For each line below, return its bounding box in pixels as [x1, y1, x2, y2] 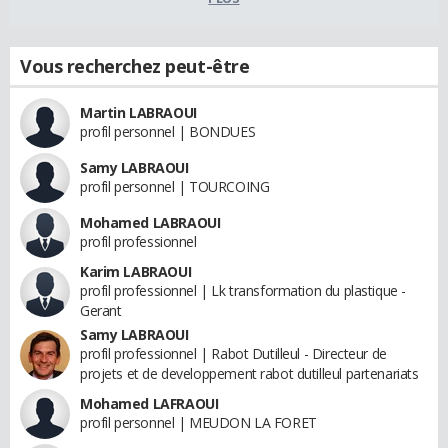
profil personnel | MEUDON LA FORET [80, 413, 317, 433]
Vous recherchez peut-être [20, 54, 250, 79]
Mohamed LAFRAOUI [80, 394, 219, 414]
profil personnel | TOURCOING [80, 177, 270, 197]
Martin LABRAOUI [80, 103, 197, 123]
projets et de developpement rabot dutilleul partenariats [80, 364, 419, 384]
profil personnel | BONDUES [80, 122, 256, 142]
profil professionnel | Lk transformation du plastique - [80, 281, 406, 301]
